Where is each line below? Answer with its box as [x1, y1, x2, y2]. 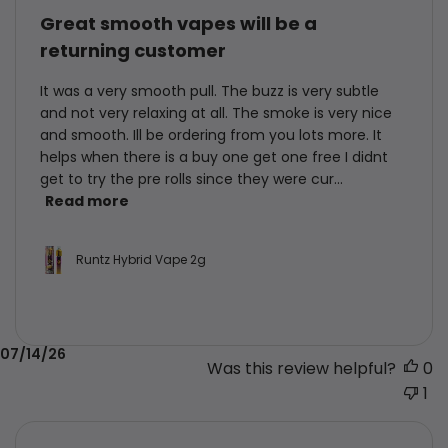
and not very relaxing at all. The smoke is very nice [40, 102, 392, 123]
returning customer [40, 37, 226, 63]
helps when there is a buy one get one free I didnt [40, 146, 388, 167]
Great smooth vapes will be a [40, 10, 317, 36]
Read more [45, 191, 129, 212]
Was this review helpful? [207, 356, 396, 380]
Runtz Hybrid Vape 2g [76, 250, 206, 268]
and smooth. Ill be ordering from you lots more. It [40, 124, 382, 145]
